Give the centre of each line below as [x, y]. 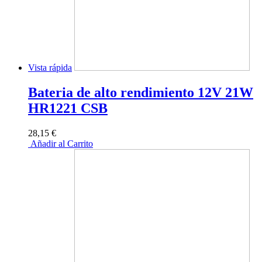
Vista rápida [50, 67]
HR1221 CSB [68, 108]
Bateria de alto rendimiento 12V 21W [141, 92]
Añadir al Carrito [61, 143]
